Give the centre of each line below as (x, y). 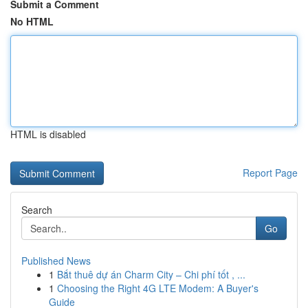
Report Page (270, 173)
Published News (56, 261)
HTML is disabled (48, 134)
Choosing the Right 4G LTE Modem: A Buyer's (158, 288)
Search (37, 210)
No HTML (32, 21)
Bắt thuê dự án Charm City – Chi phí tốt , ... (151, 274)
